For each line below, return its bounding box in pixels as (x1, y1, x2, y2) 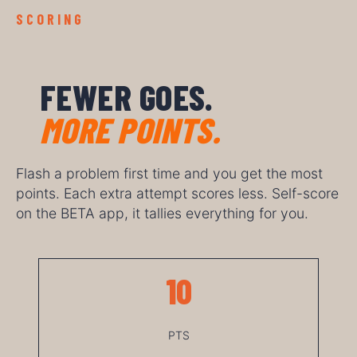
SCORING (16, 10, 84, 29)
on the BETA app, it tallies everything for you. (16, 205, 308, 222)
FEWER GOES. (40, 76, 222, 119)
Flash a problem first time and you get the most (16, 165, 323, 182)
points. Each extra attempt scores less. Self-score (16, 185, 339, 202)
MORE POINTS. (40, 108, 221, 151)
